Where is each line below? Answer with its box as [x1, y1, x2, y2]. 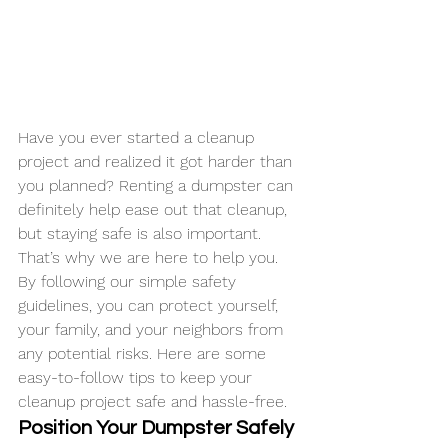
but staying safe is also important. [18, 224, 266, 243]
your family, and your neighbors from [18, 320, 288, 339]
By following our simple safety [18, 272, 241, 291]
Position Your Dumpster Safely [18, 418, 294, 438]
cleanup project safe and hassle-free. [18, 392, 287, 411]
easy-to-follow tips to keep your [18, 368, 257, 387]
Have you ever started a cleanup [18, 128, 259, 147]
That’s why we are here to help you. [18, 248, 278, 267]
